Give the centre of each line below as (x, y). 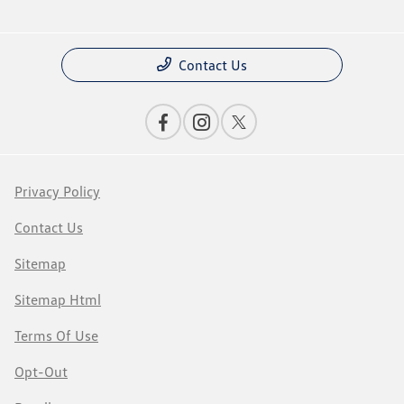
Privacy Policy (57, 192)
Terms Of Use (56, 336)
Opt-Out (41, 372)
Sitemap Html (58, 300)
